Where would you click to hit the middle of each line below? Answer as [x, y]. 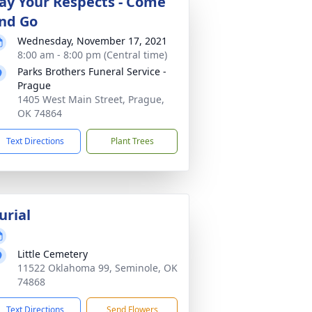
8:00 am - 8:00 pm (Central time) [92, 55]
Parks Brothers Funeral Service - [92, 71]
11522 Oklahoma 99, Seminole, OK [97, 268]
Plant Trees [132, 141]
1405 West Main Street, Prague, [91, 99]
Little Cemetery [53, 254]
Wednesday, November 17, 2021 [92, 41]
